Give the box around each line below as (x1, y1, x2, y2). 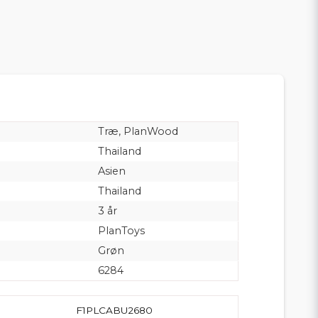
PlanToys (97, 224, 145, 237)
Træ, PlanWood (97, 124, 178, 138)
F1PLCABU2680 (76, 304, 153, 316)
